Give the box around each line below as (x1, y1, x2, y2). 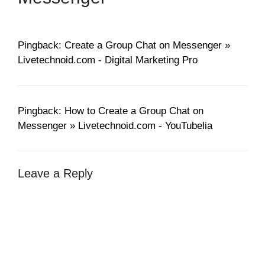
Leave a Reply (18, 167, 93, 180)
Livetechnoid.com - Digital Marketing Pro (18, 54, 198, 66)
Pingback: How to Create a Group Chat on (18, 105, 203, 117)
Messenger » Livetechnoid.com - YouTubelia (18, 119, 212, 131)
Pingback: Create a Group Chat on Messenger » (18, 39, 230, 51)
